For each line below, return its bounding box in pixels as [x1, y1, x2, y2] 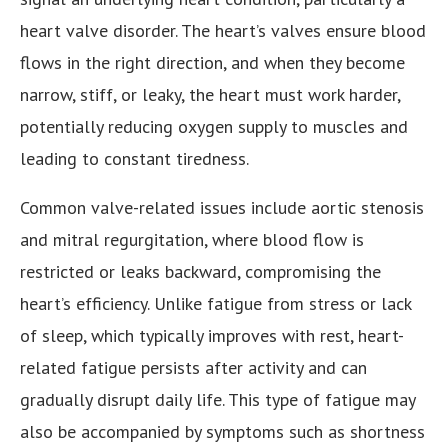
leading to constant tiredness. [20, 147, 249, 171]
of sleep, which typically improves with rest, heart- [20, 324, 404, 348]
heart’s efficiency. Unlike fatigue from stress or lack [20, 292, 411, 316]
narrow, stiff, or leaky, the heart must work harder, [20, 83, 400, 107]
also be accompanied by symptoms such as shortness [20, 420, 425, 444]
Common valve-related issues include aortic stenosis [20, 196, 424, 220]
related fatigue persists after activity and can [20, 356, 367, 380]
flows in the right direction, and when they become [20, 51, 405, 75]
